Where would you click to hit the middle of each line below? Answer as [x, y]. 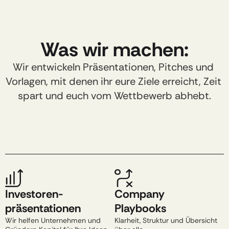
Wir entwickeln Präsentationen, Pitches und [113, 67]
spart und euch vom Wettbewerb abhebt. [114, 96]
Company [140, 194]
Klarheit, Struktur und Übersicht [166, 220]
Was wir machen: [114, 50]
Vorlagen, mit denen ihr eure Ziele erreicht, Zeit [113, 81]
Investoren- [34, 194]
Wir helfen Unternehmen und [53, 220]
